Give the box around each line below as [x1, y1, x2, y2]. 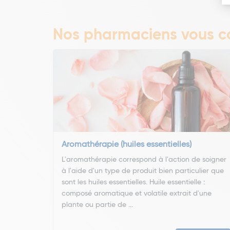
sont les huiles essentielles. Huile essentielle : [62, 179, 205, 186]
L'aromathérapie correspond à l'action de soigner [62, 156, 226, 163]
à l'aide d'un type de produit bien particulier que [62, 167, 224, 175]
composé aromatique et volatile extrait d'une [62, 190, 212, 197]
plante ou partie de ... [62, 201, 133, 208]
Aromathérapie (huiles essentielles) [62, 141, 191, 149]
